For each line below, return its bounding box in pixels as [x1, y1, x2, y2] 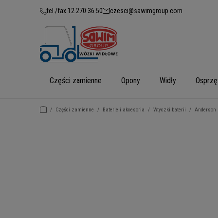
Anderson [195, 107, 216, 113]
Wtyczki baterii [153, 107, 186, 113]
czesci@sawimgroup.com [110, 7, 182, 15]
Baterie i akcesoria [103, 107, 145, 113]
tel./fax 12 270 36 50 [47, 7, 103, 15]
